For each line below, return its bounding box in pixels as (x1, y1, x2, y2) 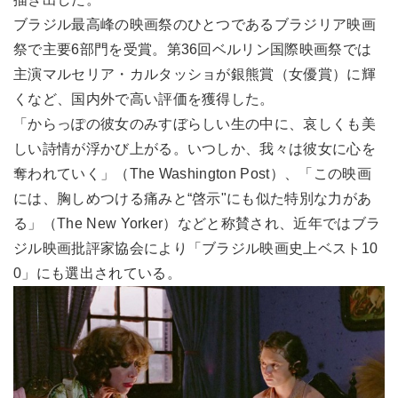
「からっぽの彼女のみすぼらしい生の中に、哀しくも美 (13, 116, 377, 132)
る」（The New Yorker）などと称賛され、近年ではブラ (13, 216, 381, 232)
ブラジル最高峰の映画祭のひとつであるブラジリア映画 (13, 17, 376, 33)
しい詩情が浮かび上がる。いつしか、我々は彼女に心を (13, 141, 377, 157)
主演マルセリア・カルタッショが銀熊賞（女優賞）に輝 (13, 67, 376, 83)
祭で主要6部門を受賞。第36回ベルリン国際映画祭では (13, 42, 372, 58)
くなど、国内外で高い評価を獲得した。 (13, 92, 275, 107)
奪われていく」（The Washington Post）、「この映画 (13, 166, 371, 182)
